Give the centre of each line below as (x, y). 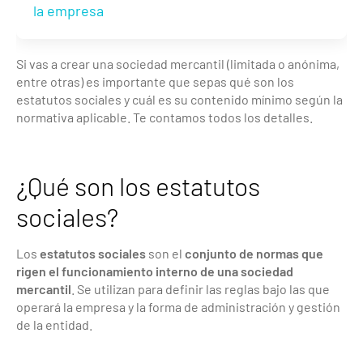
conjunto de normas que (254, 253)
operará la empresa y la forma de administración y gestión (178, 306)
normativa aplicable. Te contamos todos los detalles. (164, 117)
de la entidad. (54, 324)
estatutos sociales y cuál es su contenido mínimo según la (179, 99)
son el (165, 253)
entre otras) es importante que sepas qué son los (155, 81)
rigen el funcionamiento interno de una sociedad (155, 271)
